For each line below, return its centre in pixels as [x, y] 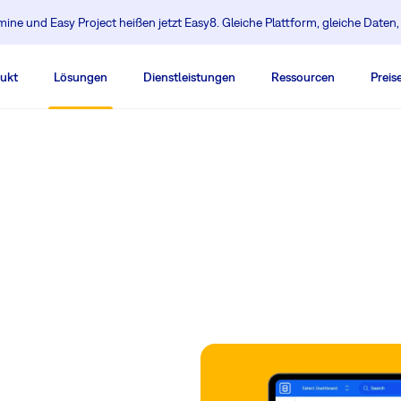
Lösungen [81, 77]
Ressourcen [303, 77]
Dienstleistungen [189, 77]
